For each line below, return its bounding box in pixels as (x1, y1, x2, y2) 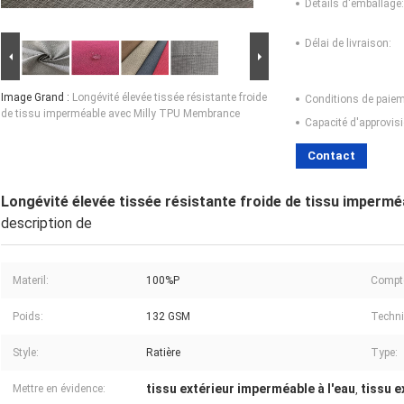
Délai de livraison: (305, 37, 391, 50)
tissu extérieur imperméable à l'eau (146, 381, 355, 397)
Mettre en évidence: (13, 382, 106, 396)
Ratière (146, 346, 180, 360)
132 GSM (146, 310, 190, 324)
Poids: (13, 310, 43, 324)
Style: (13, 346, 39, 360)
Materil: (13, 274, 49, 288)
